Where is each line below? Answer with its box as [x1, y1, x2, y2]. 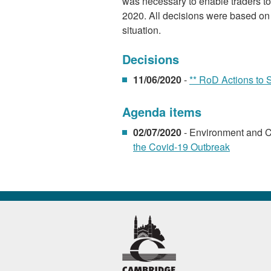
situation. [122, 23, 161, 38]
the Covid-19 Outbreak [133, 140, 230, 154]
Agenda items [122, 103, 201, 121]
